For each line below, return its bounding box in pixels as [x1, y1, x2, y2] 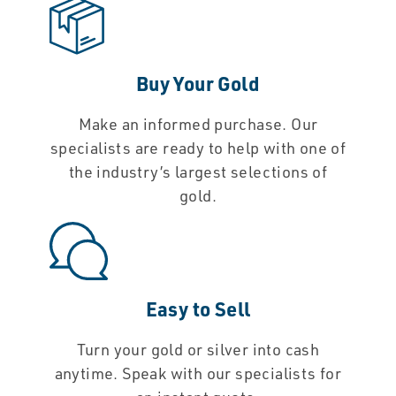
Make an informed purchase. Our [78, 114, 318, 134]
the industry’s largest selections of [68, 162, 328, 182]
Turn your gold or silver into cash [76, 339, 320, 360]
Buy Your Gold [135, 71, 261, 96]
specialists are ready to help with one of [49, 138, 346, 158]
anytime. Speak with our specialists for [54, 363, 342, 384]
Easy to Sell [145, 296, 251, 322]
